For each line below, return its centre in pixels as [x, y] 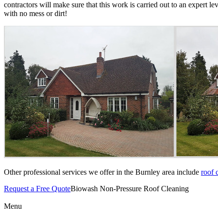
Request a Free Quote [37, 189]
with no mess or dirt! [36, 14]
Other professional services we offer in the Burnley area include [102, 172]
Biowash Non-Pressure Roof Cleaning [130, 189]
